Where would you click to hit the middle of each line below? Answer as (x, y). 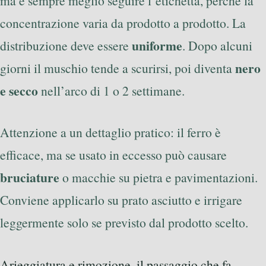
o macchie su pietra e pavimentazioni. (159, 178)
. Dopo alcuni (217, 46)
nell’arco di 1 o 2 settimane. (111, 91)
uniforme (157, 46)
